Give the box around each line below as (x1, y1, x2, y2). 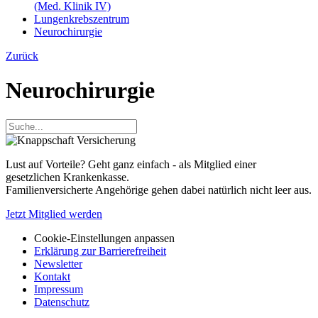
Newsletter (34, 257, 82, 270)
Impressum (34, 283, 83, 295)
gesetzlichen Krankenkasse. (6, 170, 129, 183)
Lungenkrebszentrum (34, 13, 129, 25)
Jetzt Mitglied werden (6, 207, 102, 220)
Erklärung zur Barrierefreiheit (34, 244, 166, 257)
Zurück (6, 50, 38, 62)
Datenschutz (34, 295, 89, 308)
